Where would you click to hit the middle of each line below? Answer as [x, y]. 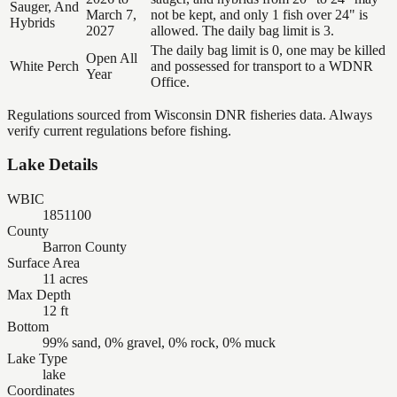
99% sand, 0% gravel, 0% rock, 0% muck [159, 343]
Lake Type [37, 358]
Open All [112, 58]
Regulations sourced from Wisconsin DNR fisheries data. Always [190, 114]
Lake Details [52, 165]
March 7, [111, 14]
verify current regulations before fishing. [119, 130]
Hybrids [32, 22]
